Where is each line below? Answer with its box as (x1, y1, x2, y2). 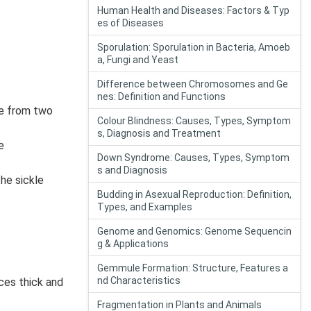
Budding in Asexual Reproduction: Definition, (97, 189, 292, 200)
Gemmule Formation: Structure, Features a (97, 262, 288, 274)
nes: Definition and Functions (97, 91, 226, 102)
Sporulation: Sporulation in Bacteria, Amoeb (97, 42, 290, 53)
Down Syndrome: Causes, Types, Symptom (97, 152, 289, 163)
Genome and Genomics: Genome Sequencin (97, 226, 292, 237)
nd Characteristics (97, 275, 180, 286)
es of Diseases (97, 17, 164, 28)
